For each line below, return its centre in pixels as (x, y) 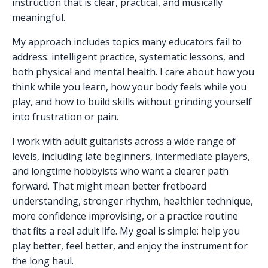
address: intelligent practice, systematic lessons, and (128, 57)
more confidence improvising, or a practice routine (125, 216)
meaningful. (39, 18)
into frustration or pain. (65, 117)
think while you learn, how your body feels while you (129, 87)
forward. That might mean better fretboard (109, 186)
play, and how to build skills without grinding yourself (132, 102)
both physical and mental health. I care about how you (133, 72)
